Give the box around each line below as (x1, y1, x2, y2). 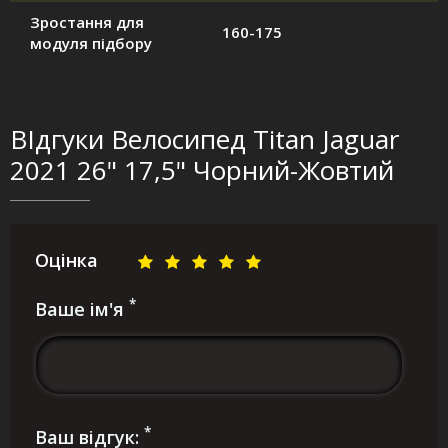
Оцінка (35, 248, 98, 273)
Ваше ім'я (35, 297, 129, 322)
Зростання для (30, 12, 144, 33)
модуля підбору (30, 33, 152, 54)
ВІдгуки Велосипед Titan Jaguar (10, 121, 399, 158)
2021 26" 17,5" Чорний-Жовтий (10, 152, 394, 189)
